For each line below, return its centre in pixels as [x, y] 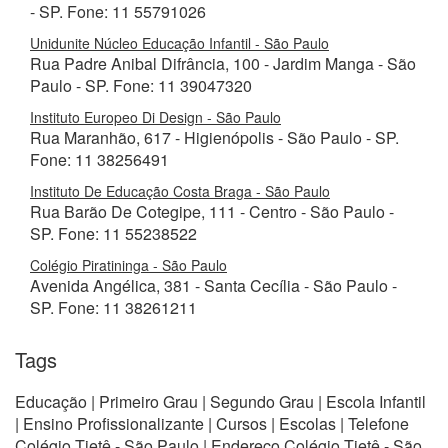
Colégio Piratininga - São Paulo [128, 265]
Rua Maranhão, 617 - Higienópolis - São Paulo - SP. [214, 137]
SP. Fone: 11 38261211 [113, 307]
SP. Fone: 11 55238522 [113, 233]
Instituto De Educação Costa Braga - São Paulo [180, 191]
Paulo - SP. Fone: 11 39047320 [141, 85]
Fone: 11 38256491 [99, 159]
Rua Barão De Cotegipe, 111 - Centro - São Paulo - [212, 211]
